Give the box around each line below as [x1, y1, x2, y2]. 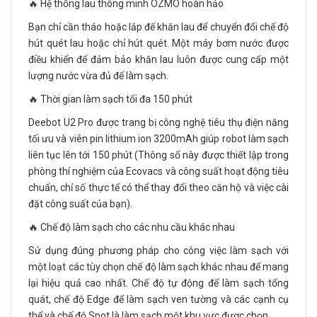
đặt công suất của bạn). [28, 198, 132, 210]
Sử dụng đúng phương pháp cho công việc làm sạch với [28, 245, 289, 257]
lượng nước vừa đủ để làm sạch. [28, 70, 168, 82]
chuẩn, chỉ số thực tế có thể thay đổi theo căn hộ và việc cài [28, 182, 289, 194]
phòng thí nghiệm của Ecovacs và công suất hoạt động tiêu [28, 166, 289, 178]
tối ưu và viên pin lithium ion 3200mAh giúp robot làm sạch [28, 133, 289, 145]
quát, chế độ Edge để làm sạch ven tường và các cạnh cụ [28, 294, 289, 306]
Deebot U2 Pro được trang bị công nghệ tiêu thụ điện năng [28, 117, 289, 129]
